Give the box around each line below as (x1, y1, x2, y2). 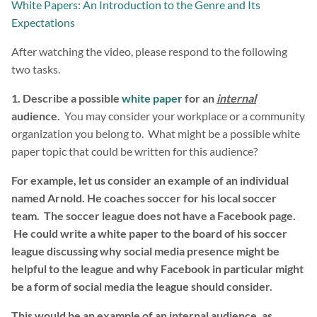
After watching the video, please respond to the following (11, 45, 287, 59)
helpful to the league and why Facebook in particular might (11, 262, 304, 276)
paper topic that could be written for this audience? (11, 144, 258, 158)
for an (183, 91, 217, 105)
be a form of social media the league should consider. (11, 279, 272, 294)
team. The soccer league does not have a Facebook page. (11, 209, 296, 223)
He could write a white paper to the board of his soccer (11, 226, 287, 241)
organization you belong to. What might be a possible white (11, 127, 300, 141)
